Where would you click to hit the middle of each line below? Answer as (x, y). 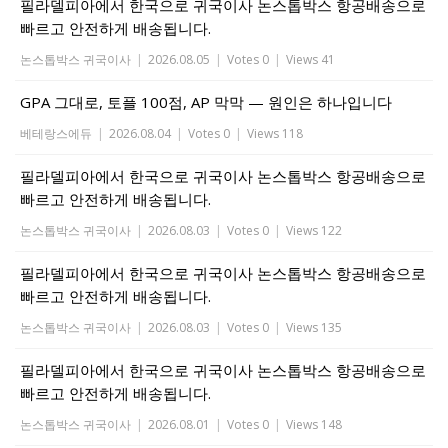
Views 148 (314, 424)
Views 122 (314, 230)
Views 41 (310, 59)
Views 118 (275, 133)
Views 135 (314, 327)
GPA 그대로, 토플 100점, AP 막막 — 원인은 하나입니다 (206, 102)
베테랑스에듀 (56, 133)
